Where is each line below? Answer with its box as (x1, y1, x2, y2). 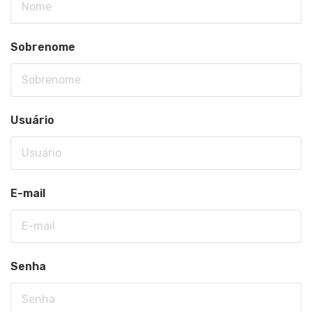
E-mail (10, 187, 45, 200)
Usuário (10, 114, 54, 127)
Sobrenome (10, 40, 75, 54)
